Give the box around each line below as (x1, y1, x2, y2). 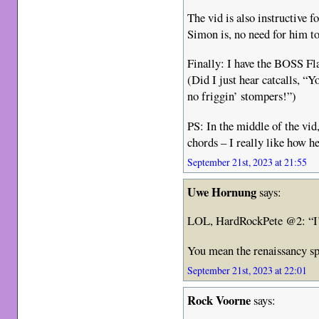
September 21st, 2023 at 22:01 (187, 263, 308, 277)
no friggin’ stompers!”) (187, 88, 297, 105)
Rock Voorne (187, 291, 251, 309)
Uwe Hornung (187, 182, 257, 201)
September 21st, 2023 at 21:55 (187, 155, 308, 169)
